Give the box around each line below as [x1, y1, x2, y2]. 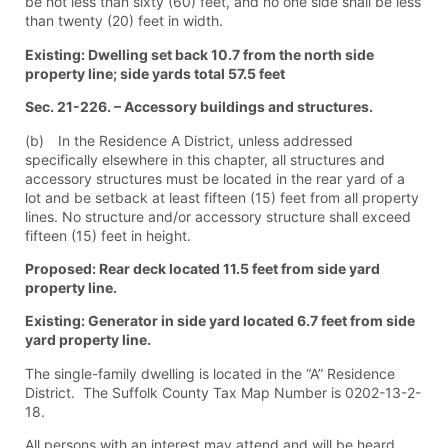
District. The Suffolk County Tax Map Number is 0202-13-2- [25, 383, 421, 401]
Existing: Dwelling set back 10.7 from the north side [25, 45, 374, 63]
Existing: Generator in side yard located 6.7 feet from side [25, 312, 415, 330]
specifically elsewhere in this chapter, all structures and [25, 150, 385, 168]
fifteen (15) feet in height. [25, 226, 191, 244]
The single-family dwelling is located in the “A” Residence [25, 364, 395, 382]
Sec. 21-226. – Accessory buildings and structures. [25, 98, 373, 116]
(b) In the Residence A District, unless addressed [25, 131, 353, 149]
